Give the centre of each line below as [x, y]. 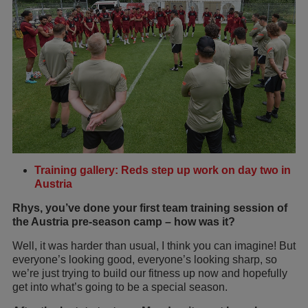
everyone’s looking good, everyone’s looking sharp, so [145, 260]
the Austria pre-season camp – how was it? [124, 222]
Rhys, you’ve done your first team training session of [150, 208]
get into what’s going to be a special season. [120, 287]
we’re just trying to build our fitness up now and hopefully [150, 274]
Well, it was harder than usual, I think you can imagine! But [154, 246]
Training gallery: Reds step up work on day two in [163, 170]
